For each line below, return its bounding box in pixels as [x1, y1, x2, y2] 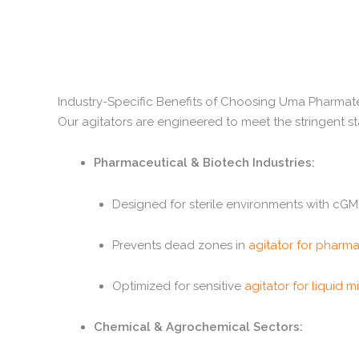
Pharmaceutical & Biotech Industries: [94, 155, 315, 171]
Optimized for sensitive [111, 279, 244, 293]
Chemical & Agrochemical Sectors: [94, 320, 303, 335]
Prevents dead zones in [111, 237, 248, 252]
